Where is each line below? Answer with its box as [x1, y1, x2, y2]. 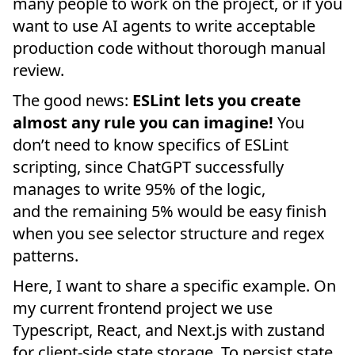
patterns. [13, 245, 78, 267]
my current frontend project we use [13, 297, 273, 319]
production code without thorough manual [13, 37, 326, 59]
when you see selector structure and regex [13, 223, 325, 245]
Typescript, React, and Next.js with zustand [13, 319, 325, 342]
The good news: [13, 90, 132, 112]
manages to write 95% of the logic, [13, 178, 265, 200]
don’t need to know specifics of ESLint [13, 134, 288, 156]
